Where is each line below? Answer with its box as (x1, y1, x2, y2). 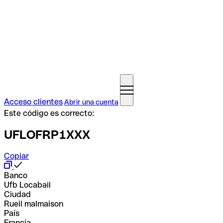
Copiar (4, 151, 29, 161)
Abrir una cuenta (64, 98, 118, 106)
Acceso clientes (4, 97, 63, 107)
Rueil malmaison (4, 199, 63, 209)
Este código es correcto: (4, 109, 94, 118)
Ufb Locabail (4, 180, 51, 190)
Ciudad (4, 189, 31, 199)
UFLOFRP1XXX (4, 127, 90, 141)
